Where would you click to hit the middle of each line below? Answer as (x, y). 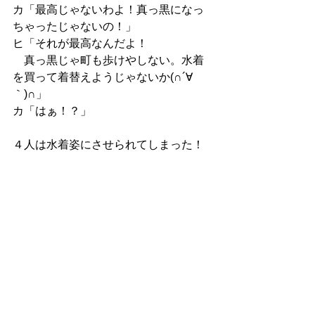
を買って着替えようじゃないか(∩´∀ (103, 77)
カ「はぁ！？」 (52, 110)
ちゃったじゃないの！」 (75, 26)
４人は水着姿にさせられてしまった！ (108, 144)
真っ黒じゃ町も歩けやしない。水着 (108, 60)
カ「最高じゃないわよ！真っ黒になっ (108, 9)
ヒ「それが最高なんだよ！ (80, 43)
